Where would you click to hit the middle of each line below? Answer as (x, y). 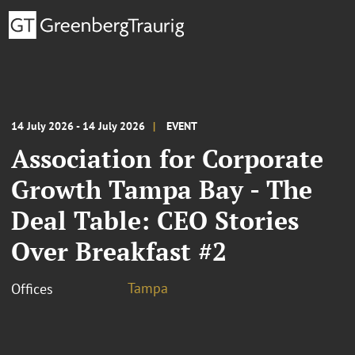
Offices (32, 288)
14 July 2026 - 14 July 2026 (78, 126)
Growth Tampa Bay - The (162, 189)
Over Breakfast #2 (119, 251)
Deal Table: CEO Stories (155, 220)
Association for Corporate (167, 158)
